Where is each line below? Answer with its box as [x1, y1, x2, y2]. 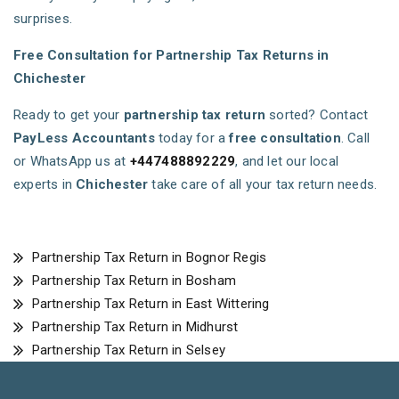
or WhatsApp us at [13, 153, 130, 170]
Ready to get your [13, 107, 124, 124]
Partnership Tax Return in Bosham [28, 273, 237, 289]
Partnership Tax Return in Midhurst [28, 319, 239, 336]
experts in [13, 176, 77, 193]
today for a [154, 130, 230, 147]
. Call [340, 130, 370, 147]
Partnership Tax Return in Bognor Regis [28, 249, 267, 266]
